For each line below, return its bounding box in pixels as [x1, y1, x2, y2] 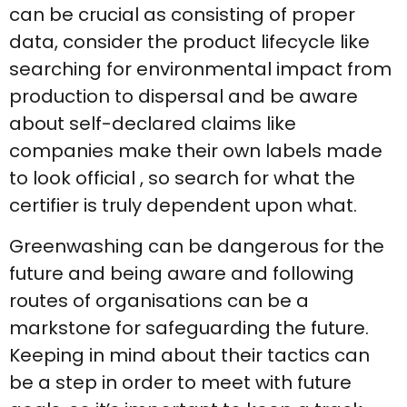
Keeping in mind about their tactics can [9, 342, 370, 368]
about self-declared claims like [9, 111, 296, 137]
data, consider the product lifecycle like [9, 29, 370, 55]
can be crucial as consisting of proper [9, 2, 355, 28]
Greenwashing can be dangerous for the [9, 233, 384, 259]
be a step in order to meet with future [9, 369, 352, 395]
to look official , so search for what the [9, 165, 355, 192]
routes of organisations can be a [9, 287, 309, 313]
